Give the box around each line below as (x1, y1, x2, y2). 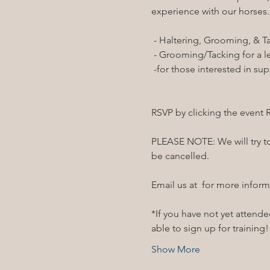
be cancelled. (151, 150, 212, 162)
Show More (151, 243, 200, 255)
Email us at (151, 179, 199, 190)
